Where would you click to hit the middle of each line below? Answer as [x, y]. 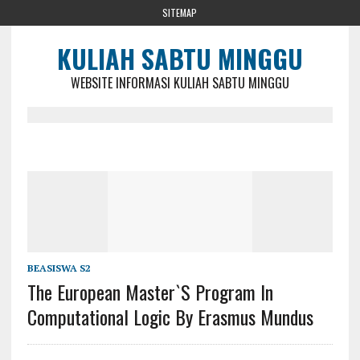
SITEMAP [180, 12]
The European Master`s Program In [150, 292]
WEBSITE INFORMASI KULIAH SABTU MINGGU [180, 83]
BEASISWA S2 [59, 268]
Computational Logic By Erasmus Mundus [170, 317]
